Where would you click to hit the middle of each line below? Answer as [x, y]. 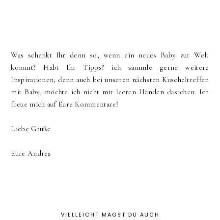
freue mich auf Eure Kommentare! [65, 104]
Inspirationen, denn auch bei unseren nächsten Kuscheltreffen [110, 79]
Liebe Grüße [31, 128]
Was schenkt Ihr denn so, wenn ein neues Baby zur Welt [110, 55]
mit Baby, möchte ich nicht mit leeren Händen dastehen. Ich [110, 92]
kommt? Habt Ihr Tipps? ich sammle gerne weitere [110, 67]
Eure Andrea [31, 153]
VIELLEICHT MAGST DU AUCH [110, 214]
